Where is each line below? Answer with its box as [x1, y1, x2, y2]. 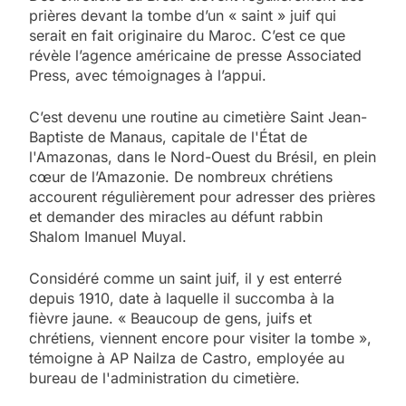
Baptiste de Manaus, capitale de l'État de [29, 127, 307, 146]
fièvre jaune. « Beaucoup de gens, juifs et [29, 308, 312, 327]
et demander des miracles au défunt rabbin [29, 207, 323, 226]
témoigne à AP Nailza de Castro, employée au [29, 348, 344, 367]
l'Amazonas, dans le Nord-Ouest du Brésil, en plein [29, 147, 376, 166]
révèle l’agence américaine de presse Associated [29, 45, 362, 64]
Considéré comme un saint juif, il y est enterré [29, 268, 342, 287]
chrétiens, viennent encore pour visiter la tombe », [29, 328, 372, 347]
